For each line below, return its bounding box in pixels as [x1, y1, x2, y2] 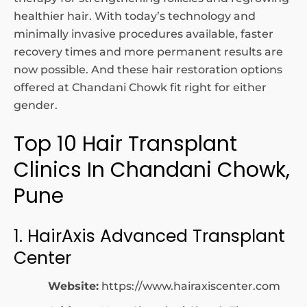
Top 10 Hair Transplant [14, 130, 237, 158]
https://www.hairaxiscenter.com [101, 280, 280, 293]
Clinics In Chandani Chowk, [14, 156, 290, 184]
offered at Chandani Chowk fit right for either [14, 81, 267, 94]
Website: [48, 280, 99, 293]
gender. [14, 99, 58, 112]
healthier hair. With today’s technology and [14, 10, 256, 23]
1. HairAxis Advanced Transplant [14, 224, 285, 248]
